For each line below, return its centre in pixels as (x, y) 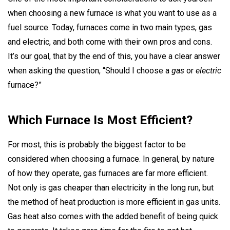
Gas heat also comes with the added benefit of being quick (113, 216)
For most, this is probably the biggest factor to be (97, 144)
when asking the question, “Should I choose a (90, 70)
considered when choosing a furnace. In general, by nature (111, 159)
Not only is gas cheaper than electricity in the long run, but (111, 187)
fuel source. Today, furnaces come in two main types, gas (110, 27)
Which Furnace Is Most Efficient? (100, 120)
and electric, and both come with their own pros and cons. (110, 42)
